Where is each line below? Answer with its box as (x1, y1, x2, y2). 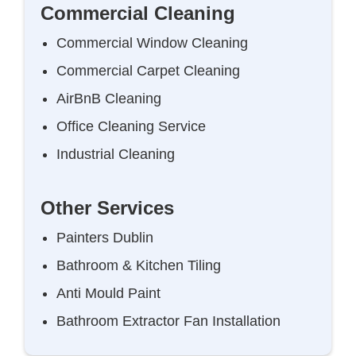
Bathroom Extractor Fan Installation (56, 313, 281, 329)
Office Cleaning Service (56, 118, 207, 134)
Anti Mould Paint (56, 285, 161, 301)
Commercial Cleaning (41, 2, 236, 24)
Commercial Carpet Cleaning (56, 63, 241, 79)
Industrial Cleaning (56, 146, 176, 162)
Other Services (41, 197, 175, 219)
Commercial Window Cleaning (56, 35, 249, 51)
